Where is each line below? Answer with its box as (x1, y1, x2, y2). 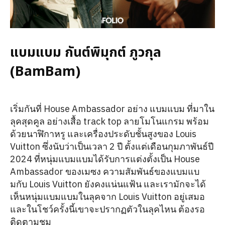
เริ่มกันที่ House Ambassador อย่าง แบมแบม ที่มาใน (10, 102, 214, 115)
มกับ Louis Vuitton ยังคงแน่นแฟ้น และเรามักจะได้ (10, 178, 206, 190)
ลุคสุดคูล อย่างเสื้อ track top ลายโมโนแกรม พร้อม (10, 115, 209, 127)
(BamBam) (10, 61, 80, 82)
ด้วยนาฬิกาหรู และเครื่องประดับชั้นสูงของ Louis (10, 128, 196, 140)
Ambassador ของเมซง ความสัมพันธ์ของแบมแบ (10, 165, 199, 177)
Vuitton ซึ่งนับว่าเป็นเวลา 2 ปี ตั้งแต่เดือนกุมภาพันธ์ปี (10, 140, 213, 152)
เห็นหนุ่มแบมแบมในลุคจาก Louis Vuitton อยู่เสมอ (10, 190, 205, 202)
